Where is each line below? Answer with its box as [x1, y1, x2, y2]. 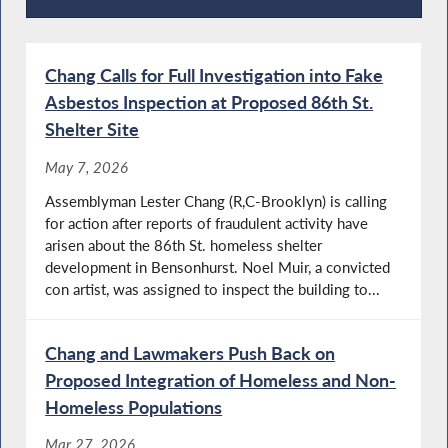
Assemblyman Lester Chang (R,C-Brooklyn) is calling [45, 191, 388, 210]
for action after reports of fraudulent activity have [45, 213, 369, 232]
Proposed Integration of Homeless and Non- [45, 368, 397, 391]
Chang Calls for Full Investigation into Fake [45, 64, 384, 87]
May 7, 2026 [45, 157, 129, 176]
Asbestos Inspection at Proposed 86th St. [45, 91, 374, 114]
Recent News [39, 6, 134, 27]
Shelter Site [45, 118, 140, 141]
